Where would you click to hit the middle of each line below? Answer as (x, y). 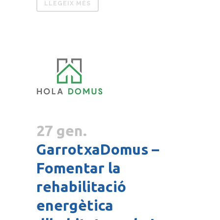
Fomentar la (79, 168)
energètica (75, 206)
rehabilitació (81, 187)
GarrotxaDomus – (98, 150)
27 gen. (62, 131)
